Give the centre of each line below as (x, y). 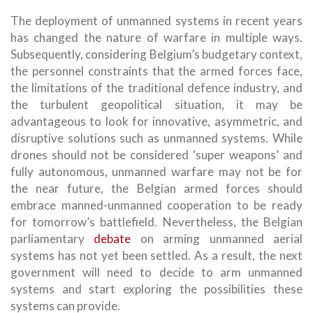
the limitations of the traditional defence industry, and (156, 87)
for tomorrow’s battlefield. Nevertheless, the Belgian (156, 221)
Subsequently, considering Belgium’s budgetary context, (156, 54)
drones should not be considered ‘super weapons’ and (156, 154)
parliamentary (52, 238)
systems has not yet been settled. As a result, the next (156, 255)
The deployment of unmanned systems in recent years (156, 20)
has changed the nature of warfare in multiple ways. (156, 37)
